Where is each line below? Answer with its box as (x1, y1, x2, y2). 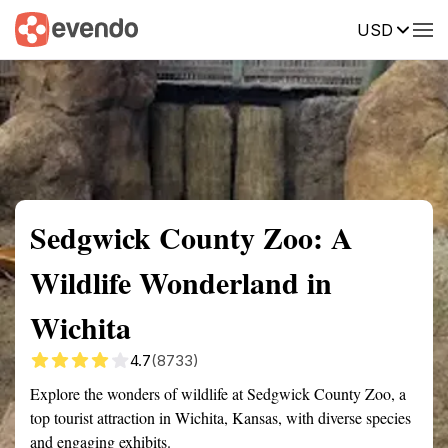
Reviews (385, 19, 441, 37)
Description (280, 19, 355, 37)
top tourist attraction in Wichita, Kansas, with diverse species (30, 407, 411, 428)
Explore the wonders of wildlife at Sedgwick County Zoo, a (30, 383, 406, 404)
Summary (15, 19, 75, 37)
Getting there (164, 19, 250, 37)
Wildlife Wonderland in (30, 260, 332, 304)
